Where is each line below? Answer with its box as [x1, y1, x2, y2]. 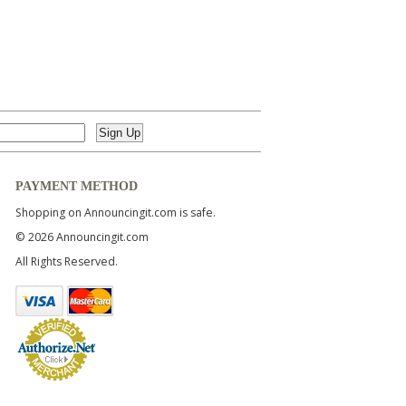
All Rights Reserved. [15, 254, 119, 270]
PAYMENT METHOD [15, 179, 139, 193]
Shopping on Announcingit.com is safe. [15, 205, 217, 221]
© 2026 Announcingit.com [15, 229, 150, 246]
